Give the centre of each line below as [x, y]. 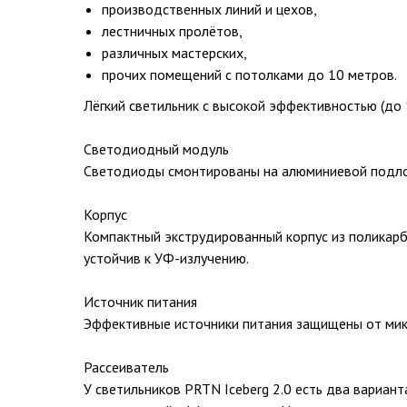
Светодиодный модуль [156, 149]
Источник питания [140, 302]
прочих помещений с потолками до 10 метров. [249, 74]
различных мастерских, [174, 53]
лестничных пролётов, [172, 31]
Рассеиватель [126, 367]
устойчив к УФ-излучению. [166, 258]
